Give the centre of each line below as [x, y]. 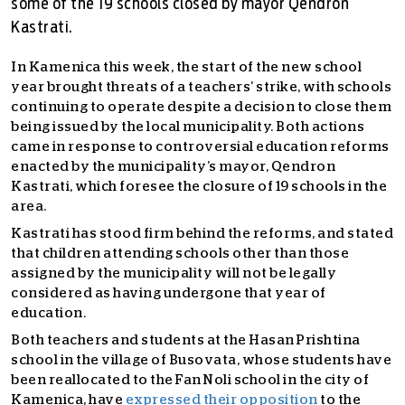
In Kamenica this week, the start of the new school [186, 67]
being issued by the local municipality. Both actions [188, 127]
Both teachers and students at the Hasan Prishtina [186, 340]
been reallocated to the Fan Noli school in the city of [190, 380]
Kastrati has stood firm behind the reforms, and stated [202, 234]
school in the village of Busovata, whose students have [201, 360]
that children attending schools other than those [180, 254]
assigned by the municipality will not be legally [174, 273]
